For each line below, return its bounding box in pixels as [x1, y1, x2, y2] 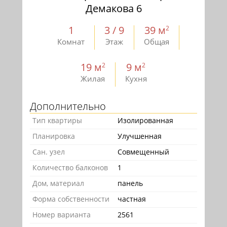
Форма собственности [32, 194, 109, 204]
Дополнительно [30, 99, 106, 113]
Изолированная [118, 116, 173, 126]
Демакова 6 [85, 2, 142, 16]
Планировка [32, 131, 75, 141]
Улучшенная [118, 131, 162, 141]
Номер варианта [32, 210, 91, 220]
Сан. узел [32, 147, 65, 157]
